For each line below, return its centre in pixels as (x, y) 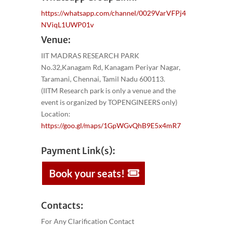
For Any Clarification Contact (87, 221)
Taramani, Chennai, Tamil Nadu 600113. (103, 79)
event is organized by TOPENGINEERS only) (109, 102)
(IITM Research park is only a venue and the (108, 90)
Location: (55, 113)
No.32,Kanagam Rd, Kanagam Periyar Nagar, (110, 67)
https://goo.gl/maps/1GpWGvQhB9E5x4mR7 (111, 125)
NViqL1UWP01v (67, 24)
